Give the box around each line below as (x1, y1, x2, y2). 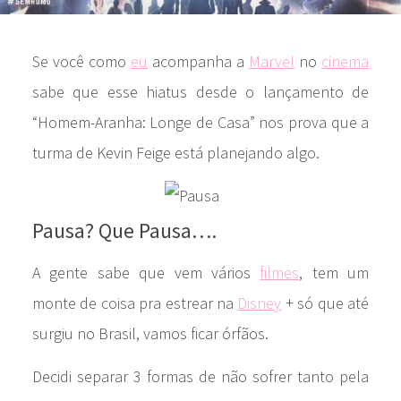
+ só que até (281, 292, 370, 313)
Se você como (31, 50, 131, 72)
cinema (321, 50, 370, 72)
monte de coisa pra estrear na (31, 292, 238, 313)
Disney (237, 292, 282, 313)
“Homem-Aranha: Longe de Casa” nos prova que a (31, 111, 370, 132)
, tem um (299, 261, 370, 283)
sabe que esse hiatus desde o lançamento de (31, 81, 370, 102)
